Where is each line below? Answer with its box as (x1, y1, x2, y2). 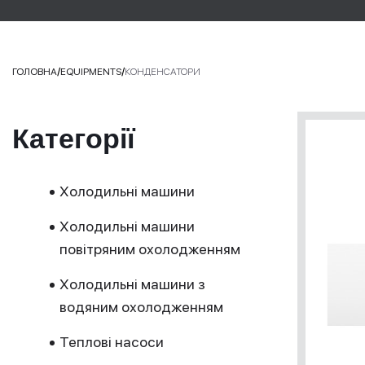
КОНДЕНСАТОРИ (125, 66, 200, 77)
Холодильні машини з (59, 275, 205, 292)
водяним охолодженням (59, 298, 223, 315)
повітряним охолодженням (59, 240, 240, 257)
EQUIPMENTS (60, 66, 121, 77)
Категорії (12, 123, 135, 154)
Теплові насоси (59, 333, 164, 350)
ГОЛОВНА (12, 66, 57, 77)
